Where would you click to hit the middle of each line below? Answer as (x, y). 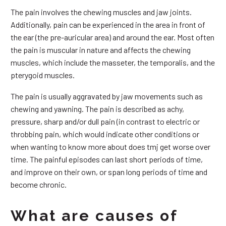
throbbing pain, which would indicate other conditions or (105, 134)
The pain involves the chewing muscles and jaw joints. (101, 12)
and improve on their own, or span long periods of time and (109, 172)
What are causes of (94, 216)
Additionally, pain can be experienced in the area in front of (108, 24)
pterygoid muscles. (43, 75)
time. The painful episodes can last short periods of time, (107, 159)
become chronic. (39, 185)
